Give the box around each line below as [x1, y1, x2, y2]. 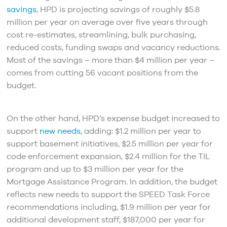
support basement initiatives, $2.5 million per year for [6, 138, 213, 149]
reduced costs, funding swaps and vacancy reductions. [6, 42, 220, 53]
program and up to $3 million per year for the [6, 163, 183, 175]
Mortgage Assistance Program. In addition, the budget [6, 176, 217, 187]
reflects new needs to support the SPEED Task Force [6, 188, 210, 200]
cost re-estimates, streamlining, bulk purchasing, [6, 29, 196, 41]
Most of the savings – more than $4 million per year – [6, 54, 214, 66]
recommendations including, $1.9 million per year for [6, 201, 211, 213]
